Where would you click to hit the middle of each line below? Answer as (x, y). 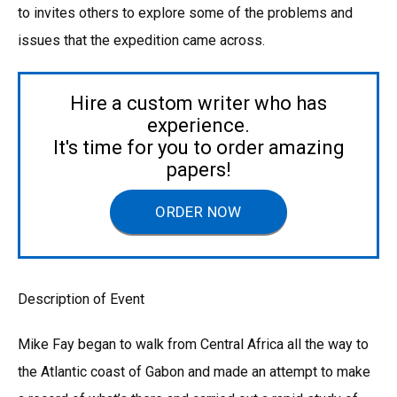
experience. (198, 125)
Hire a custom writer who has (198, 103)
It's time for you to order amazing (198, 147)
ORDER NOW (198, 211)
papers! (198, 169)
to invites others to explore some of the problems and (185, 12)
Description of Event (81, 299)
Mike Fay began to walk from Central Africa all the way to (193, 344)
